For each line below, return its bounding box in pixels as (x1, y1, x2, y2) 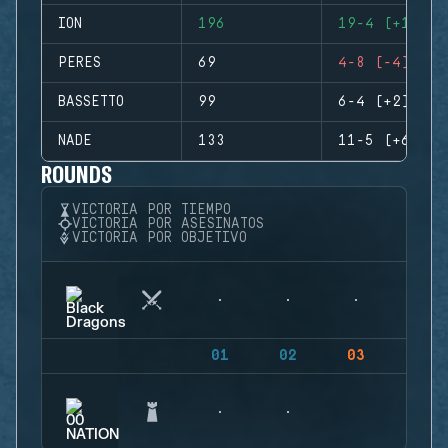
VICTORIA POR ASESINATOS (72, 216, 264, 232)
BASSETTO (58, 94, 124, 110)
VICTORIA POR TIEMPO (72, 202, 231, 218)
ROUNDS (41, 159, 113, 188)
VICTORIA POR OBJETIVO (72, 230, 247, 246)
